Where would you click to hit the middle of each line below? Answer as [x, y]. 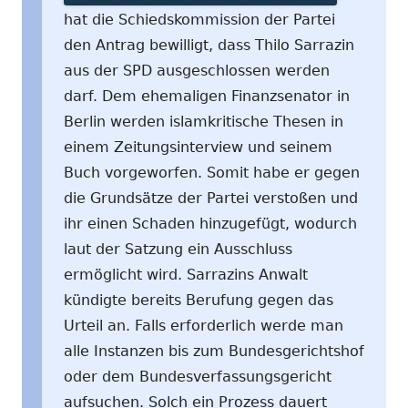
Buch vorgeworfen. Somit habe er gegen [212, 172]
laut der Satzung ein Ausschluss [178, 249]
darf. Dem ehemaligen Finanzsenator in [207, 96]
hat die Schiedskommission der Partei [199, 19]
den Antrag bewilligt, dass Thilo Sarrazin [209, 45]
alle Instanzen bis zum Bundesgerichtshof [214, 351]
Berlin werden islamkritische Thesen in [204, 121]
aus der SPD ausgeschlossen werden [197, 70]
